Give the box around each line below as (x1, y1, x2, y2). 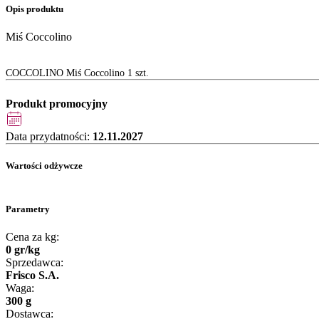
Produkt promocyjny (6, 98, 108, 110)
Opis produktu (6, 4, 63, 15)
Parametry (6, 203, 50, 214)
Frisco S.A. (6, 268, 59, 281)
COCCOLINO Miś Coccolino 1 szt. (6, 68, 149, 79)
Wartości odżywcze (6, 160, 83, 172)
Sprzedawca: (6, 256, 63, 268)
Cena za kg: (6, 230, 59, 243)
